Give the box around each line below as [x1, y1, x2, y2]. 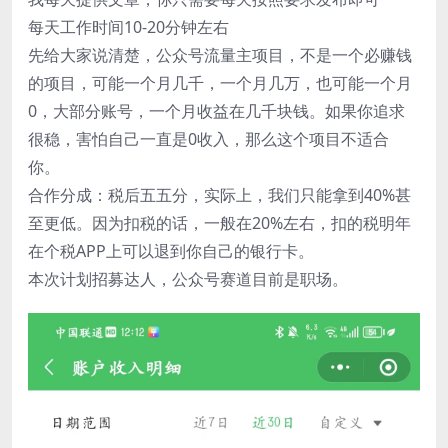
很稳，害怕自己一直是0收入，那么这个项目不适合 [28, 127, 389, 150]
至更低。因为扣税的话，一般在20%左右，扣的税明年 [28, 211, 411, 234]
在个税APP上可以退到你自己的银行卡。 [28, 239, 314, 262]
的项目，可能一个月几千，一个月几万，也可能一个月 [28, 71, 412, 94]
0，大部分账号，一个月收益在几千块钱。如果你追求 [28, 99, 405, 122]
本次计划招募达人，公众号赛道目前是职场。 [28, 267, 348, 290]
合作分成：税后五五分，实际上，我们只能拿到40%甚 [28, 183, 411, 206]
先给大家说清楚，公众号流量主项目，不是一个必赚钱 [28, 43, 412, 66]
